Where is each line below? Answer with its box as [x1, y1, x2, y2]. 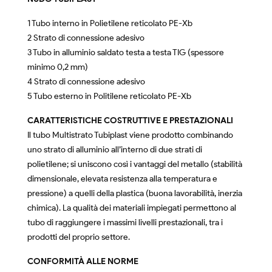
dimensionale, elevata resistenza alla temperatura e [27, 174, 217, 184]
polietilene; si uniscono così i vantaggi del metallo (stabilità [27, 159, 242, 169]
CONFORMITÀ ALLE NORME [27, 256, 138, 267]
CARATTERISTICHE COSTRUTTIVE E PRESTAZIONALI [27, 115, 233, 126]
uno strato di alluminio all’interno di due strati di [27, 144, 202, 155]
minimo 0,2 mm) [27, 62, 88, 72]
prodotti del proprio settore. [27, 232, 130, 242]
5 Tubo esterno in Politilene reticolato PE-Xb [27, 91, 191, 101]
